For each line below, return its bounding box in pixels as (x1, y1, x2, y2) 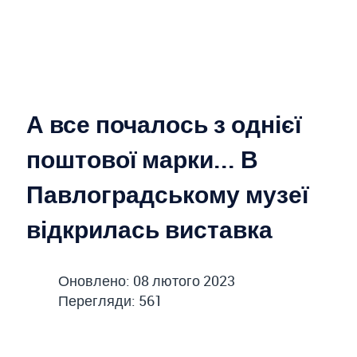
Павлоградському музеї (26, 178, 308, 211)
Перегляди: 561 (58, 291, 163, 311)
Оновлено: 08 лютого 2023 (58, 271, 235, 291)
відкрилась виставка (26, 213, 273, 246)
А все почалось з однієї (26, 108, 301, 141)
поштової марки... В (26, 143, 258, 176)
